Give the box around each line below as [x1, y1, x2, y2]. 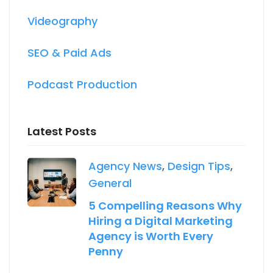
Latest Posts [27, 123, 96, 139]
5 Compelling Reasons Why [88, 197, 242, 213]
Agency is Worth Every [88, 228, 213, 244]
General [88, 175, 132, 191]
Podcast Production [27, 76, 137, 92]
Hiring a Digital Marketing [88, 213, 233, 229]
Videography [27, 13, 97, 29]
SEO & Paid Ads [27, 44, 112, 60]
